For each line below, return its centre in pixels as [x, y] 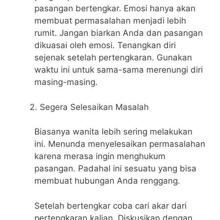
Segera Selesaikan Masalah [94, 107]
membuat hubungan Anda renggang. [107, 181]
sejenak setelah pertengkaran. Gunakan [113, 58]
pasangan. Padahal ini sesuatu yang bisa [115, 169]
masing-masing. [66, 82]
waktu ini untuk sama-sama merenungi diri [119, 70]
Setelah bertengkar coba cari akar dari [110, 206]
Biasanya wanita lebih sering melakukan [113, 132]
